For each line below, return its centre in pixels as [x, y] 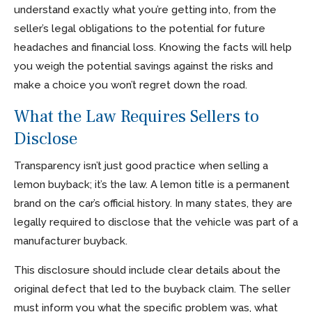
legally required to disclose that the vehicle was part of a [156, 222]
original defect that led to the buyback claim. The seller [152, 289]
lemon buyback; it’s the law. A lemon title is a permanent [152, 184]
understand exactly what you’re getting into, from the [145, 9]
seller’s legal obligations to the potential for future [140, 28]
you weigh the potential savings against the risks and [143, 66]
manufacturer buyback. [71, 241]
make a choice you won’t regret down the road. [131, 85]
